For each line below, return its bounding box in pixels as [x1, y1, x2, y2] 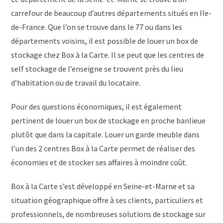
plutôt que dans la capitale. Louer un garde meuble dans [11, 129, 200, 139]
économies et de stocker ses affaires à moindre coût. [11, 157, 188, 167]
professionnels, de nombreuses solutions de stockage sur [11, 209, 206, 219]
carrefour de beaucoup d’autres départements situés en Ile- [11, 7, 212, 18]
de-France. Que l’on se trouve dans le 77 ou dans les [11, 21, 183, 32]
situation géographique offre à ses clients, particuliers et [11, 195, 204, 205]
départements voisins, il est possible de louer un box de [11, 35, 199, 46]
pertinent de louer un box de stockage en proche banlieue [11, 115, 206, 125]
